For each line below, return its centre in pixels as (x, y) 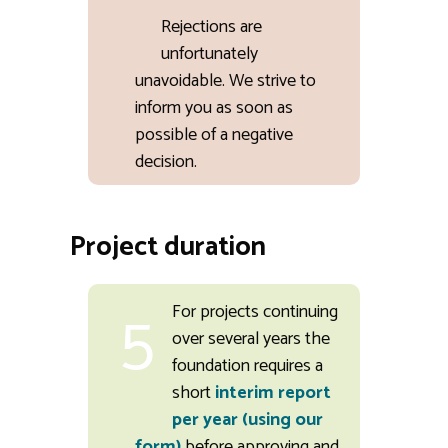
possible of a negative (214, 134)
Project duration (168, 247)
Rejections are (211, 26)
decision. (166, 161)
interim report (273, 393)
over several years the (251, 339)
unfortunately (209, 53)
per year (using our (247, 420)
